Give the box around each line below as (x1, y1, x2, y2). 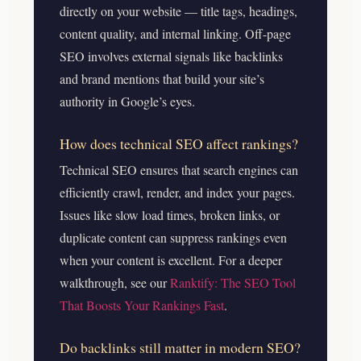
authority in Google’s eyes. (60, 92, 195, 110)
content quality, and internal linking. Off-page (60, 24, 291, 42)
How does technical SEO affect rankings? (60, 133, 298, 153)
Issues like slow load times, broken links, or (60, 205, 280, 223)
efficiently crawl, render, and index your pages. (60, 183, 295, 201)
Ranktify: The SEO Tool (170, 273, 296, 291)
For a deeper (218, 251, 282, 268)
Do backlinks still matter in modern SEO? (60, 337, 301, 357)
